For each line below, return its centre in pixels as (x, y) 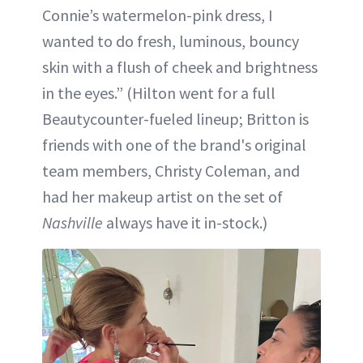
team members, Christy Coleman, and (171, 170)
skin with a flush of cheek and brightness (180, 66)
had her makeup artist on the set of (162, 196)
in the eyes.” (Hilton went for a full (159, 92)
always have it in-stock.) (185, 222)
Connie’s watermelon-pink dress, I (158, 15)
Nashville (73, 222)
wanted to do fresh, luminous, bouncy (171, 41)
